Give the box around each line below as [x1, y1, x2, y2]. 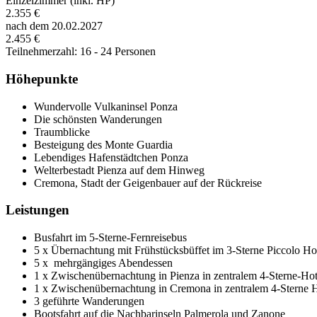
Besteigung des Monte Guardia [34, 138, 173, 151]
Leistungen [6, 202, 69, 218]
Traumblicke [34, 125, 90, 138]
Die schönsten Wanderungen [34, 113, 162, 125]
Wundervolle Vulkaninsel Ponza [34, 100, 178, 113]
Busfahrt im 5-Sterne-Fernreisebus [34, 231, 187, 243]
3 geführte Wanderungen [34, 294, 144, 307]
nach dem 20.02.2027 [6, 20, 103, 33]
